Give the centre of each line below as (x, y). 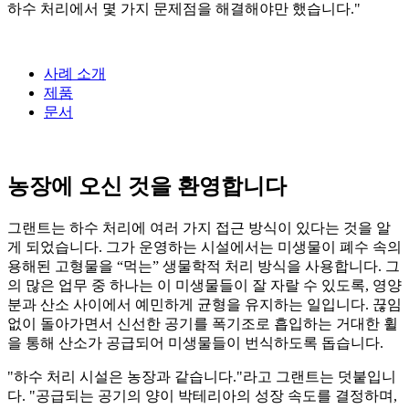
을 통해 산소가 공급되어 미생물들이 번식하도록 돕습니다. (195, 342)
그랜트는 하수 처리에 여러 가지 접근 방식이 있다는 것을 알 (199, 227)
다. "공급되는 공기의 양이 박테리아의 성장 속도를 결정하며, (202, 395)
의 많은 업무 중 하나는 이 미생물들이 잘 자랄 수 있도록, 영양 (204, 285)
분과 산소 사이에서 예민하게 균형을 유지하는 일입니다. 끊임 (204, 304)
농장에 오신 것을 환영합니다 (147, 186)
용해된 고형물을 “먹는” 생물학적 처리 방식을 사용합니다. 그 (204, 266)
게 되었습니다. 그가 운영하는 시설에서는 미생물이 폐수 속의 (204, 246)
